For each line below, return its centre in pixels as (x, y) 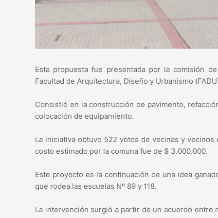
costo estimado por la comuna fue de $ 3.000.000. (121, 151)
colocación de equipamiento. (84, 116)
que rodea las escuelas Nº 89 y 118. (96, 186)
